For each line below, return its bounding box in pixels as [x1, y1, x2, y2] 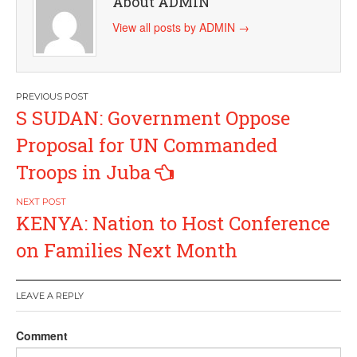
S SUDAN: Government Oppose [16, 105, 290, 131]
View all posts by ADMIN [112, 19, 238, 35]
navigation [15, 119, 139, 150]
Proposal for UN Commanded [16, 132, 277, 158]
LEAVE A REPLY [16, 290, 84, 301]
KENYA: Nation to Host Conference [16, 210, 330, 236]
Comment [16, 328, 68, 343]
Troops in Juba [16, 159, 151, 185]
